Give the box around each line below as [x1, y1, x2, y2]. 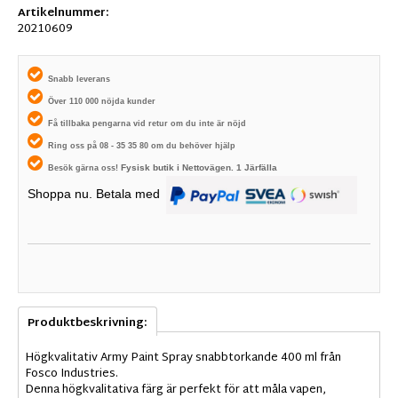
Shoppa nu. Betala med [28, 187, 163, 202]
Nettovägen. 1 [182, 163, 242, 173]
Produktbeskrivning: [28, 313, 147, 335]
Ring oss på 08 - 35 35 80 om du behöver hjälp [48, 141, 235, 151]
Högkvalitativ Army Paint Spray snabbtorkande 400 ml [25, 347, 320, 370]
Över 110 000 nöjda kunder [45, 97, 155, 107]
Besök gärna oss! [48, 163, 121, 173]
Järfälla [242, 163, 277, 173]
